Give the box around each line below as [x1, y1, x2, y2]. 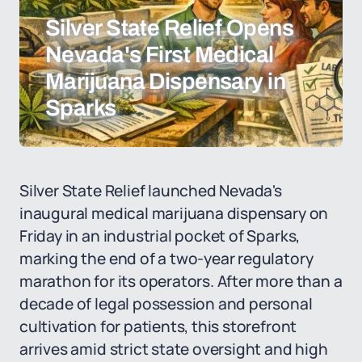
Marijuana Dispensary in [45, 69, 286, 94]
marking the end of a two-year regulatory [19, 248, 314, 269]
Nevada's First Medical [45, 42, 274, 67]
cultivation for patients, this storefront [19, 316, 297, 337]
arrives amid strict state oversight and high [19, 339, 328, 360]
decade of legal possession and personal [19, 293, 313, 314]
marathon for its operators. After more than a [19, 271, 343, 292]
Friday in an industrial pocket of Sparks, [19, 225, 301, 246]
